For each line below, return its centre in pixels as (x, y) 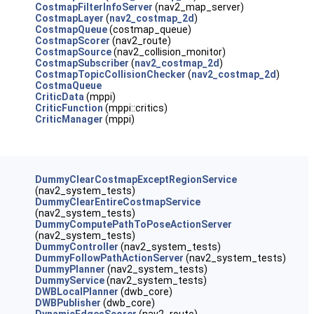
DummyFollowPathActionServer (109, 258)
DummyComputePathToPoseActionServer (133, 224)
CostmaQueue (68, 86)
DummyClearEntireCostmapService (117, 202)
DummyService (69, 280)
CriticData (59, 97)
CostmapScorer (72, 41)
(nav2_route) (140, 41)
